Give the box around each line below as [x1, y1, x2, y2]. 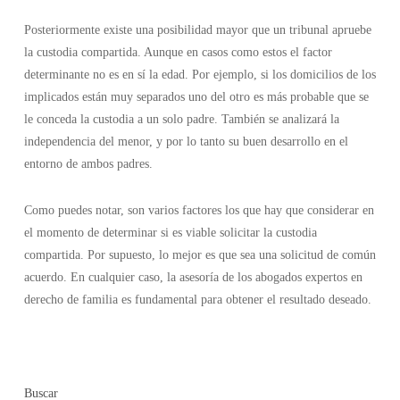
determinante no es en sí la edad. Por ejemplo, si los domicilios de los [23, 67, 376, 81]
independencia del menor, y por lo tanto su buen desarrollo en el [23, 134, 348, 148]
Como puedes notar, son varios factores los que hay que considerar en [23, 203, 374, 217]
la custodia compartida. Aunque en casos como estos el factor [23, 45, 332, 59]
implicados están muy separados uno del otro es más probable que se [23, 89, 369, 104]
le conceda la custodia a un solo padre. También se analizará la [23, 112, 339, 126]
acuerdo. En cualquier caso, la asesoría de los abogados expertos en [23, 270, 362, 284]
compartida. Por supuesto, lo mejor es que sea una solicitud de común [23, 247, 376, 262]
